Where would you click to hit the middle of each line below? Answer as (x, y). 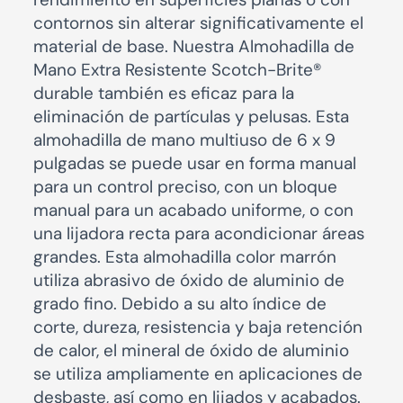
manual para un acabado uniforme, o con (193, 210)
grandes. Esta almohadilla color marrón (184, 257)
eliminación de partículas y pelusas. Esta (191, 117)
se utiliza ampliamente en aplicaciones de (197, 374)
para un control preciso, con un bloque (185, 187)
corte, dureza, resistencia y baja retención (197, 327)
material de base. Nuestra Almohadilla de (193, 47)
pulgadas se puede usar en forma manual (194, 164)
